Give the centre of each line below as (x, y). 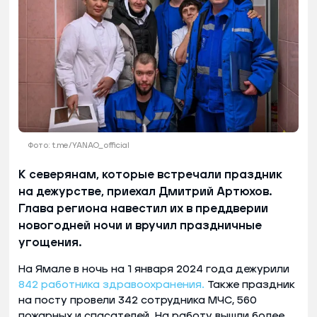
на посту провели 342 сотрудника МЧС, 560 (138, 300)
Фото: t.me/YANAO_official (79, 145)
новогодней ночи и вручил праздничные (140, 225)
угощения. (50, 242)
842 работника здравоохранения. (111, 284)
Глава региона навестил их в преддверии (143, 208)
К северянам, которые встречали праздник (150, 174)
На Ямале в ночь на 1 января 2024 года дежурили (154, 269)
